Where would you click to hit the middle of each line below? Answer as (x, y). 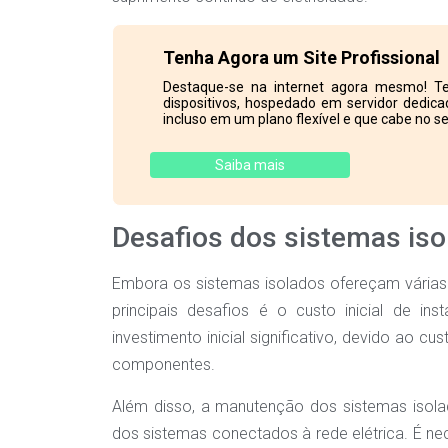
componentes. (163, 365)
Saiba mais (250, 165)
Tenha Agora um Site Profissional (301, 58)
